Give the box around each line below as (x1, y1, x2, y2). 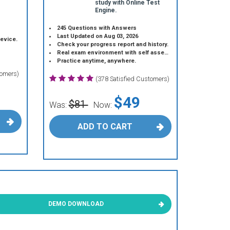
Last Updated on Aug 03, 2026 (56, 33, 138, 40)
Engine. (95, 7, 117, 14)
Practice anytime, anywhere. (56, 57, 136, 64)
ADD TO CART (78, 122, 133, 131)
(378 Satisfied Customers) (95, 75, 169, 83)
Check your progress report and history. (56, 41, 168, 48)
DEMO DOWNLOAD (48, 200, 104, 207)
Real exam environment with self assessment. (56, 49, 164, 56)
